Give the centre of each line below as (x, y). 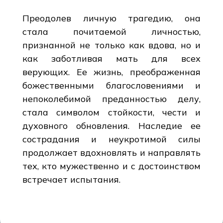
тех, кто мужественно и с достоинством (111, 166)
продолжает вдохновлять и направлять (111, 152)
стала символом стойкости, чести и (111, 112)
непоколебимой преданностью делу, (111, 99)
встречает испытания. (71, 179)
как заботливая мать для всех (111, 58)
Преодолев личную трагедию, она (111, 18)
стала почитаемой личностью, (111, 31)
